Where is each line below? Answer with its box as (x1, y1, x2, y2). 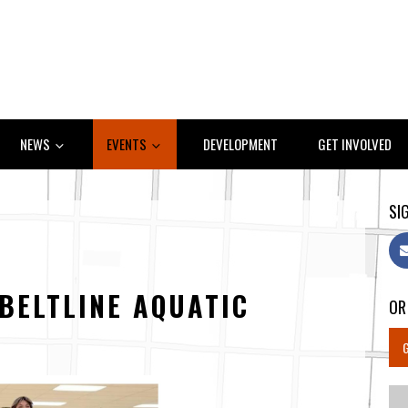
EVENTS (107, 133, 149, 154)
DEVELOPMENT (203, 133, 278, 154)
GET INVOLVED (318, 133, 392, 154)
